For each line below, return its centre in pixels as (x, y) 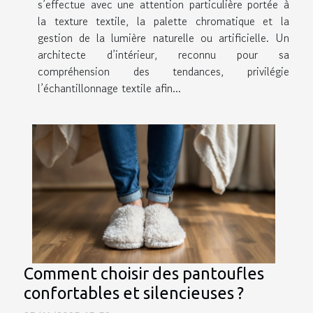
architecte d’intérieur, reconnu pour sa (163, 55)
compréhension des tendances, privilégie (163, 72)
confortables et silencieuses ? (134, 293)
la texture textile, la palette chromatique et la (163, 21)
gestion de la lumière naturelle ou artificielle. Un (163, 38)
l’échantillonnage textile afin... (109, 88)
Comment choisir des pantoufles (144, 274)
